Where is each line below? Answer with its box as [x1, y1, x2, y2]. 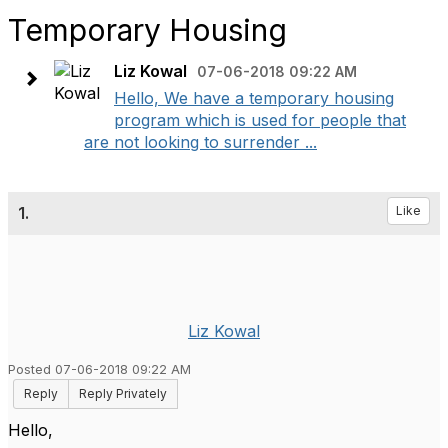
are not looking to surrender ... [84, 132, 317, 152]
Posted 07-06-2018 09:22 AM [8, 362, 191, 377]
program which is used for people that [114, 110, 406, 130]
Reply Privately [79, 386, 167, 401]
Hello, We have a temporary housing [114, 88, 394, 108]
